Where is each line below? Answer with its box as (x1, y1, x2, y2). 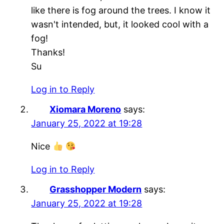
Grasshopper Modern (49, 184, 142, 195)
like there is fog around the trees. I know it (31, 5, 211, 16)
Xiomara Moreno (49, 104, 121, 115)
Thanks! (31, 47, 65, 58)
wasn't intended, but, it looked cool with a (31, 19, 209, 30)
